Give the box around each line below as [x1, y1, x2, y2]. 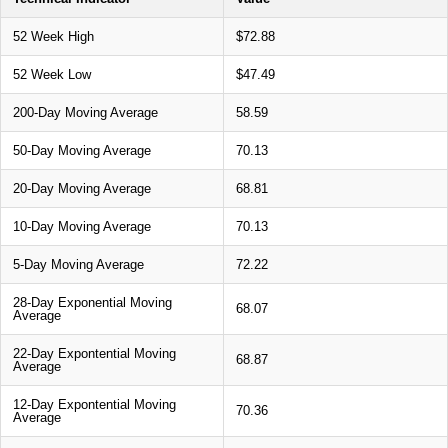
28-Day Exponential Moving [13, 294, 172, 310]
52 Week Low [13, 66, 91, 82]
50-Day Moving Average [13, 142, 151, 158]
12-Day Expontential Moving [13, 396, 176, 412]
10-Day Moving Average [13, 218, 151, 234]
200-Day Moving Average [13, 104, 158, 120]
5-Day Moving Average [13, 256, 144, 272]
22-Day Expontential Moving [13, 345, 176, 361]
